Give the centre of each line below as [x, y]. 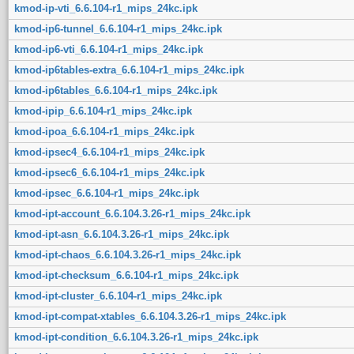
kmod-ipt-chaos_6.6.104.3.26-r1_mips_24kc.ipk [127, 254]
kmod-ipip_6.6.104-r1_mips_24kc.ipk [103, 111]
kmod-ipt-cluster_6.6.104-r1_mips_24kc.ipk [118, 296]
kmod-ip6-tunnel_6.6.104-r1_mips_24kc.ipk [118, 28]
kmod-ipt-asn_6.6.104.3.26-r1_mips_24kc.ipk [121, 234]
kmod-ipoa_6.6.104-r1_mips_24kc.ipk [104, 131]
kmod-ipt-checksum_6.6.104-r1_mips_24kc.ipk [126, 275]
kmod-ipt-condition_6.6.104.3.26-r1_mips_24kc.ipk [136, 337]
